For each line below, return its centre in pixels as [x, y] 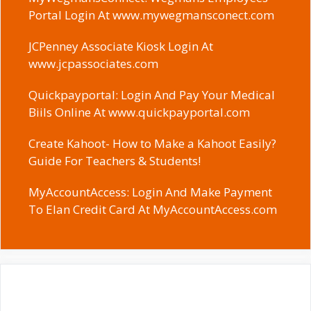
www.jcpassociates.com [93, 64]
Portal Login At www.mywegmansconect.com [151, 15]
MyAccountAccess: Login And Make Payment [150, 192]
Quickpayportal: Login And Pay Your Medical [152, 95]
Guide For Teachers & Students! [115, 161]
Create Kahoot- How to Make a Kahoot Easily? [152, 144]
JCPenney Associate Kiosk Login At [121, 47]
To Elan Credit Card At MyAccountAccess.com [153, 210]
